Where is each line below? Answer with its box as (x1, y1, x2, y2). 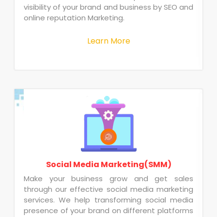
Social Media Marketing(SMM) (46, 158, 171, 170)
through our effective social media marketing (24, 184, 193, 194)
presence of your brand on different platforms (24, 205, 193, 216)
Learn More (87, 35, 130, 47)
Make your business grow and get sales (24, 173, 193, 184)
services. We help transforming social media (24, 194, 193, 205)
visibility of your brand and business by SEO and (24, 1, 193, 12)
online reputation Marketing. (24, 12, 125, 23)
